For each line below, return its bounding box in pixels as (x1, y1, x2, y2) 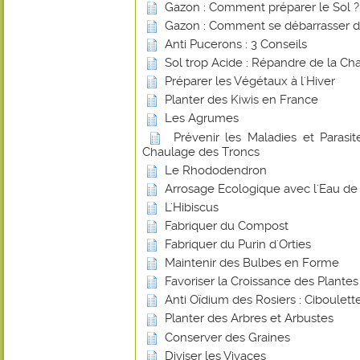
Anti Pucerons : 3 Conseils (165, 36, 307, 51)
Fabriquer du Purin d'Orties (165, 237, 311, 252)
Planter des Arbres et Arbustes (165, 311, 333, 326)
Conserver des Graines (165, 329, 290, 345)
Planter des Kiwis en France (165, 92, 318, 108)
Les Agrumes (165, 111, 239, 126)
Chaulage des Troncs (142, 144, 260, 159)
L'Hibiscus (165, 199, 219, 215)
